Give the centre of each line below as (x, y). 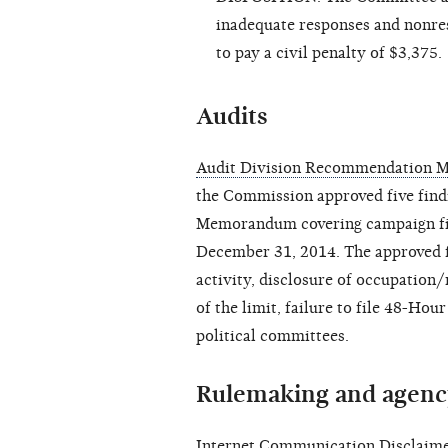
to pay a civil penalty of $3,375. (329, 53)
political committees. (272, 336)
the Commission (256, 196)
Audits (232, 116)
